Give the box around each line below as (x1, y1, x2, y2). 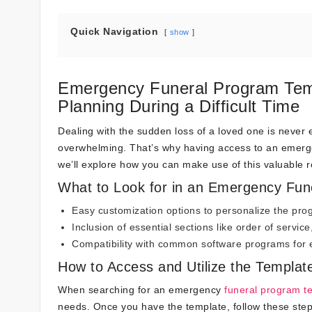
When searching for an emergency (58, 284, 224, 295)
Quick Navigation (70, 26, 158, 37)
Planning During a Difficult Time (58, 97, 299, 116)
